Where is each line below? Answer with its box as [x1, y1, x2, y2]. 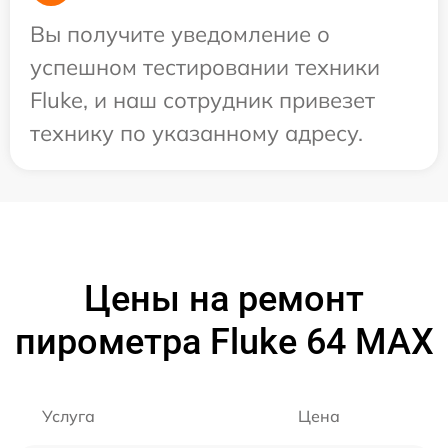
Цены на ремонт [84, 278, 364, 320]
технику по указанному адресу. [30, 119, 363, 147]
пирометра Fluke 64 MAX [14, 321, 434, 363]
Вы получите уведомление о [30, 20, 330, 48]
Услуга [42, 406, 95, 426]
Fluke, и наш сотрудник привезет [30, 86, 375, 114]
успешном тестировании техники [30, 53, 380, 81]
